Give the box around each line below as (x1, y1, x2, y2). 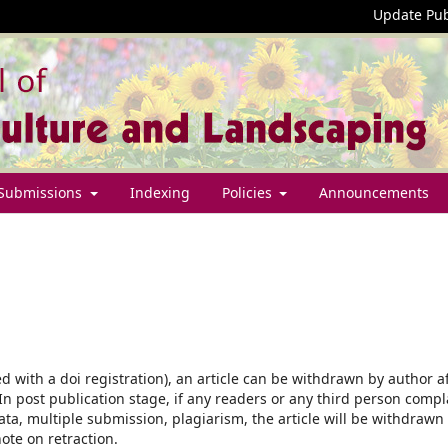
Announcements (319, 182, 429, 202)
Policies (221, 182, 276, 202)
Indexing (129, 182, 190, 202)
